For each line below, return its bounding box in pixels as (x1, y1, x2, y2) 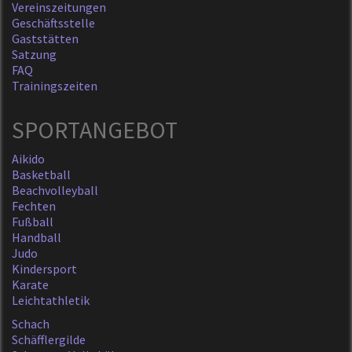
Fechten (12, 198, 56, 214)
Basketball (12, 167, 71, 183)
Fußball (12, 214, 53, 230)
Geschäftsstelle (12, 15, 95, 31)
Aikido (12, 151, 45, 167)
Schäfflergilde (12, 332, 86, 348)
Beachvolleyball (12, 182, 98, 199)
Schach (12, 316, 49, 332)
